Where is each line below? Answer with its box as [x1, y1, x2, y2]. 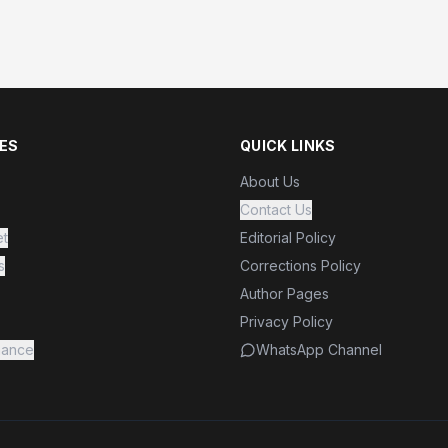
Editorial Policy [240, 229, 336, 246]
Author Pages [240, 285, 329, 302]
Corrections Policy [240, 257, 361, 274]
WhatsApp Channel [256, 341, 382, 358]
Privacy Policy [240, 313, 333, 330]
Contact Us [240, 201, 312, 218]
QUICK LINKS [240, 137, 336, 154]
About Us [240, 173, 300, 190]
